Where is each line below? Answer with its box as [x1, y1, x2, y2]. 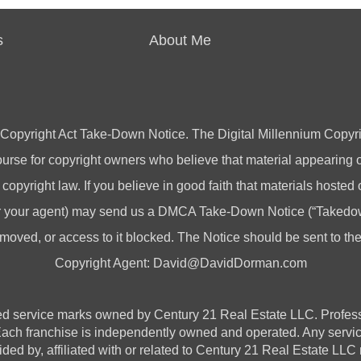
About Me [149, 32, 212, 48]
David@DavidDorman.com [152, 256, 307, 270]
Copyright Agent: [54, 256, 153, 270]
